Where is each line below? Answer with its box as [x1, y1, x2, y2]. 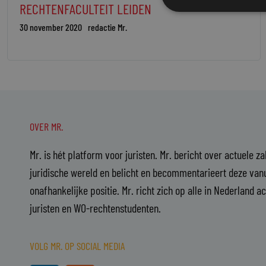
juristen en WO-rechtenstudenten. [30, 201, 161, 216]
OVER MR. [30, 120, 63, 134]
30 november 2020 [20, 21, 82, 33]
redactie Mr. [88, 21, 127, 33]
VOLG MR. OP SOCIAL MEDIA [30, 239, 125, 252]
